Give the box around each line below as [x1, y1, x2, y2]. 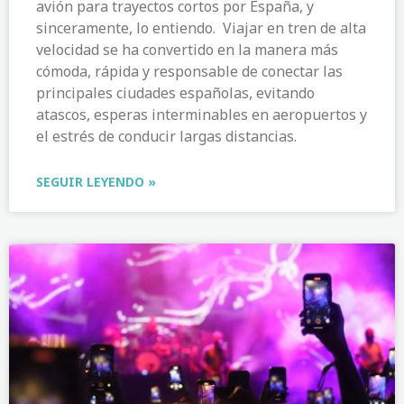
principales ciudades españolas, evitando [36, 83, 315, 104]
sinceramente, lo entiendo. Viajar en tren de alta [36, 18, 366, 39]
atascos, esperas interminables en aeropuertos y [36, 105, 367, 125]
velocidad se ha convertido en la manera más [36, 40, 338, 60]
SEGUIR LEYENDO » [36, 173, 156, 191]
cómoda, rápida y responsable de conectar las [36, 61, 343, 82]
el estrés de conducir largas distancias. [36, 126, 297, 147]
